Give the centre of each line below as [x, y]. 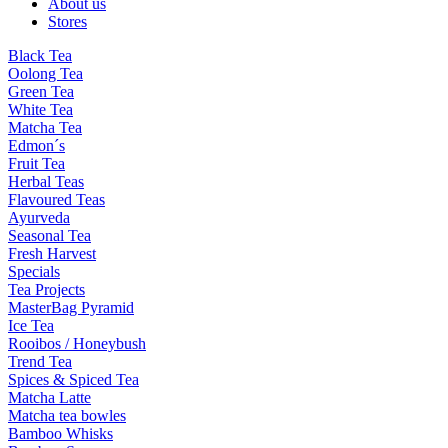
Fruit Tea [36, 163]
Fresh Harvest [52, 253]
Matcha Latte [49, 397]
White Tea [40, 109]
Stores [67, 21]
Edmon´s [36, 145]
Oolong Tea [45, 73]
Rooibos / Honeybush [77, 343]
